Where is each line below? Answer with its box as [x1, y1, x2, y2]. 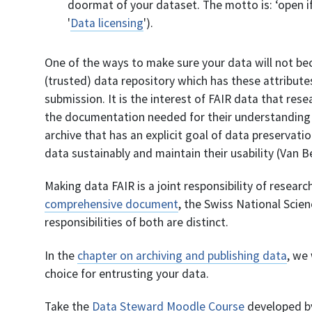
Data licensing [70, 15, 143, 31]
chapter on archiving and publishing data [77, 247, 287, 263]
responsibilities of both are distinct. [45, 214, 228, 231]
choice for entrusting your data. [45, 265, 209, 281]
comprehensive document [45, 196, 178, 212]
